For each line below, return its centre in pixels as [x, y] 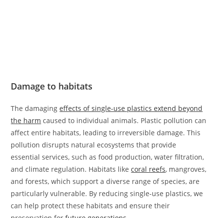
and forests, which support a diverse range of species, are [105, 182]
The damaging [35, 109]
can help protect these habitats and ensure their [91, 206]
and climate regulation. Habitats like [71, 169]
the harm [26, 121]
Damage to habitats [52, 86]
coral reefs [148, 169]
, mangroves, [186, 169]
